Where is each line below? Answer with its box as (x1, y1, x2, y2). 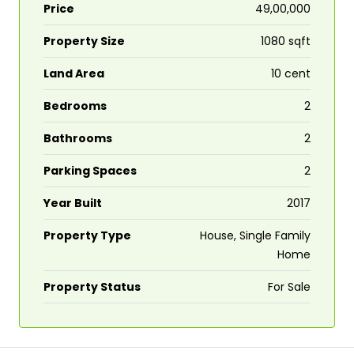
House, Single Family (200, 228, 311, 244)
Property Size (43, 33, 125, 50)
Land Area (43, 66, 104, 82)
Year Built (43, 195, 102, 212)
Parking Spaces (43, 163, 137, 179)
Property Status (43, 279, 141, 296)
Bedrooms (43, 98, 107, 115)
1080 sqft (261, 33, 311, 50)
